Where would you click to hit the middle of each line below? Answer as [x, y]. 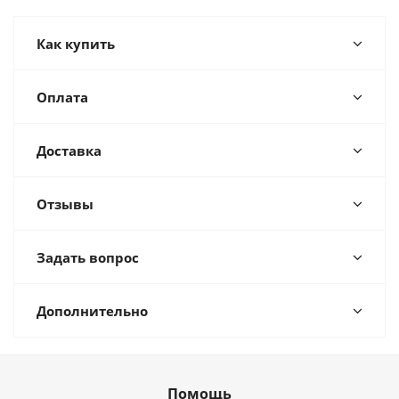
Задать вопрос [88, 257]
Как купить [76, 44]
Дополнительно [92, 311]
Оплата [62, 97]
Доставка [69, 151]
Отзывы [65, 204]
